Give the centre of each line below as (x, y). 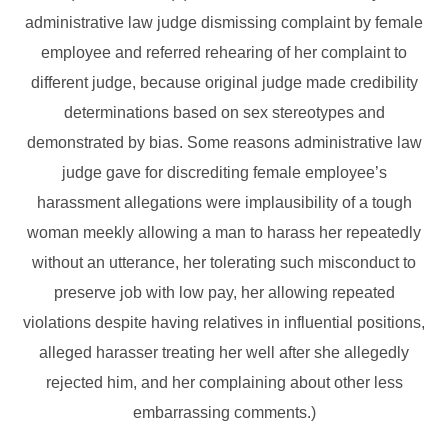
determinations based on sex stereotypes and (224, 113)
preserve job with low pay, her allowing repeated (224, 293)
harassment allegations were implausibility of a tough (224, 203)
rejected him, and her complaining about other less (224, 383)
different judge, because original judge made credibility (224, 83)
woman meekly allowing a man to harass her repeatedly (224, 233)
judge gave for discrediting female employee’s (224, 173)
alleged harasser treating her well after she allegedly (224, 353)
